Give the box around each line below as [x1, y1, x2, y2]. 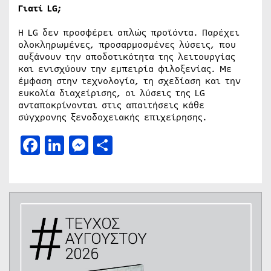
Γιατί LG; [18, 1, 62, 15]
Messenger [88, 131, 185, 158]
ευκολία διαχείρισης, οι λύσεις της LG [18, 86, 205, 100]
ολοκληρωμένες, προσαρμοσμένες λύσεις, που [18, 38, 236, 51]
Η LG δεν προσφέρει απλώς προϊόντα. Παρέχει [18, 25, 240, 39]
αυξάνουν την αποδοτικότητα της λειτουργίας [18, 50, 235, 64]
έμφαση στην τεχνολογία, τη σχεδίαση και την [18, 74, 241, 88]
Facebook [40, 131, 126, 158]
